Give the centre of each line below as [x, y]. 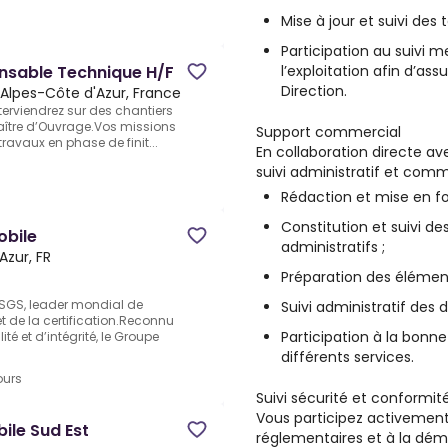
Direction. [314, 91]
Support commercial [328, 132]
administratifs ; [333, 247]
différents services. [347, 357]
